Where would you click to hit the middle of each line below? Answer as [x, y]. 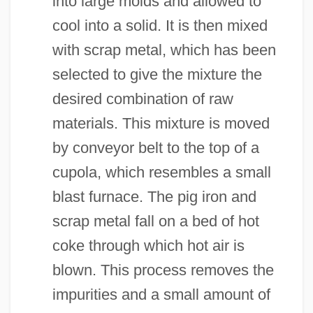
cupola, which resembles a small [161, 172]
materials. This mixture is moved [161, 123]
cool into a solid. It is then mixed [160, 25]
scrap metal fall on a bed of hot [155, 221]
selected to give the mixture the [157, 74]
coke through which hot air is [148, 245]
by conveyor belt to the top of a [155, 147]
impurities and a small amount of [161, 294]
